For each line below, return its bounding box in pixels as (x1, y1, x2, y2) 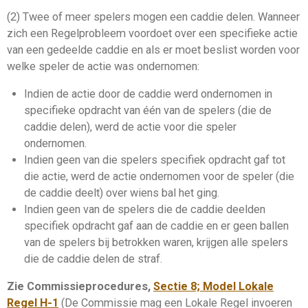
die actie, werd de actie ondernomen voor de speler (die (23, 169, 294, 183)
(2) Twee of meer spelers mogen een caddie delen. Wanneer (7, 10, 300, 23)
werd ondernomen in (170, 87, 272, 100)
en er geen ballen (203, 219, 289, 232)
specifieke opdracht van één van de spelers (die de (23, 103, 272, 117)
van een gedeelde (7, 43, 96, 56)
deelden (223, 202, 265, 216)
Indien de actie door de (23, 87, 138, 100)
